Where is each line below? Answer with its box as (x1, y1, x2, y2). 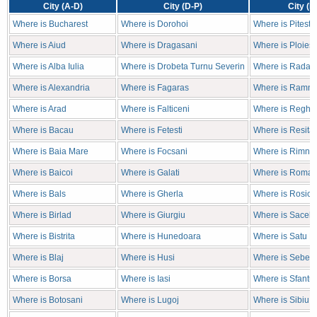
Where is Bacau (13, 125, 74, 135)
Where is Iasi (121, 274, 171, 284)
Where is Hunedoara (121, 231, 201, 241)
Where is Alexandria (13, 83, 90, 93)
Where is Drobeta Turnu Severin (121, 62, 245, 71)
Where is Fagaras (121, 83, 189, 93)
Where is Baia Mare (13, 146, 88, 156)
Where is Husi (121, 253, 175, 263)
